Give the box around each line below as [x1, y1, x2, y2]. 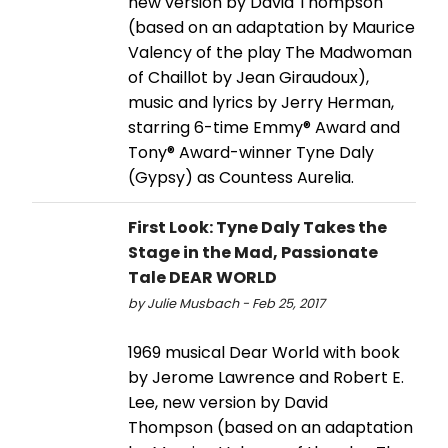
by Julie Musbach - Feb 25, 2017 [128, 294, 325, 312]
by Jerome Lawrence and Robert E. [128, 365, 404, 389]
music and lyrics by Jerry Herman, [128, 90, 394, 114]
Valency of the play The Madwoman [128, 40, 412, 64]
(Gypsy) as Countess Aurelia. [128, 165, 354, 189]
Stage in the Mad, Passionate [128, 240, 378, 264]
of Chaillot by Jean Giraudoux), [128, 65, 369, 89]
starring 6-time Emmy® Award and [128, 115, 400, 139]
